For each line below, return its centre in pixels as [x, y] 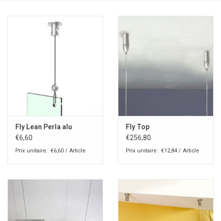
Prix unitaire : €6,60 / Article [50, 151]
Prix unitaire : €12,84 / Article [162, 151]
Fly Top [138, 127]
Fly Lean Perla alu [44, 127]
